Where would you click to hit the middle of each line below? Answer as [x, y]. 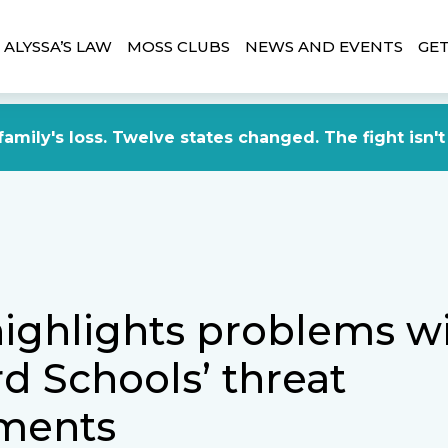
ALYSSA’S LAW [58, 46]
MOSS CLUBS [178, 46]
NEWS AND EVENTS [324, 46]
